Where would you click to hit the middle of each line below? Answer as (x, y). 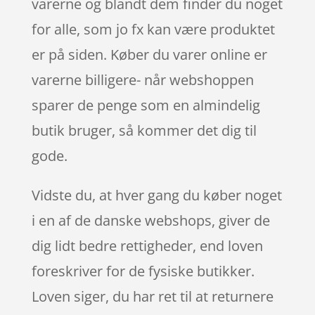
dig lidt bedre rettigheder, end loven (147, 245)
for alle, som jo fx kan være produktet (153, 29)
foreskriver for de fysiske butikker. (143, 271)
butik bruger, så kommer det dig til (144, 130)
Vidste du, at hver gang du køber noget (156, 195)
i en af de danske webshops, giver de (150, 220)
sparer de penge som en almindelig (146, 105)
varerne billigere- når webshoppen (142, 79)
